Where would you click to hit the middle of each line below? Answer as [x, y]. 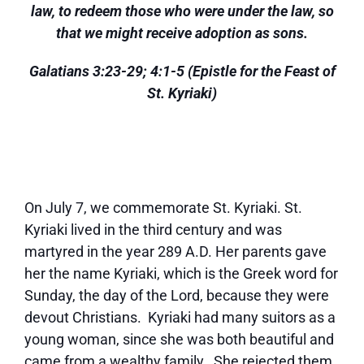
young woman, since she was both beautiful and [179, 339]
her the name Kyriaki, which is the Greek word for [181, 273]
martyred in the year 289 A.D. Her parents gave [175, 251]
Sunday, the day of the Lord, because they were [177, 295]
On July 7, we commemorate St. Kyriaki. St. [163, 208]
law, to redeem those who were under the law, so [182, 11]
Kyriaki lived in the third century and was [153, 230]
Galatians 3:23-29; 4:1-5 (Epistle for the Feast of [182, 71]
